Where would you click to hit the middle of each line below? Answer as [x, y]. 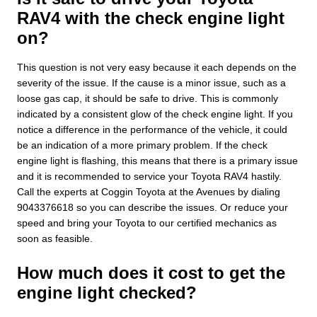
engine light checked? [107, 292]
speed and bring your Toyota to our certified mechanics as [147, 223]
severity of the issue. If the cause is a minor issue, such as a [151, 82]
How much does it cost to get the [151, 272]
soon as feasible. [55, 238]
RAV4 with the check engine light [151, 18]
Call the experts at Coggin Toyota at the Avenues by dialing [149, 191]
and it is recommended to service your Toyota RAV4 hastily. [149, 176]
